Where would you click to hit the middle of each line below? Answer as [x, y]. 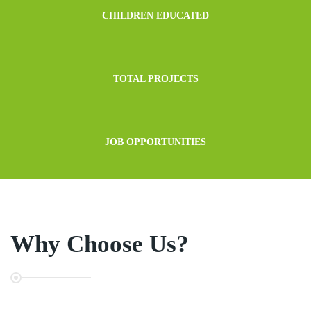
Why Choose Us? [100, 244]
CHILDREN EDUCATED [155, 15]
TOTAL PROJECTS [155, 78]
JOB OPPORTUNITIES [155, 142]
